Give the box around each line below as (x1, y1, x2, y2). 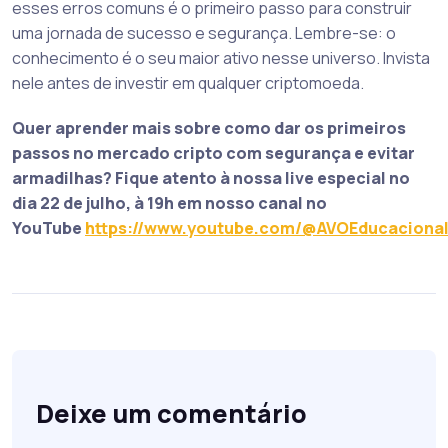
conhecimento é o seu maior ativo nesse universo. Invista (12, 47, 430, 70)
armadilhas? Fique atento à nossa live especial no (12, 167, 410, 190)
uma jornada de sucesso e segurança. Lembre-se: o (12, 22, 396, 45)
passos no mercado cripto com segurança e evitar (12, 142, 415, 165)
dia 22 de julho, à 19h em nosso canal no (12, 192, 327, 215)
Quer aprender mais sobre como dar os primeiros (12, 117, 406, 140)
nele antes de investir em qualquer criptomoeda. (12, 72, 364, 95)
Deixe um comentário (36, 396, 307, 432)
